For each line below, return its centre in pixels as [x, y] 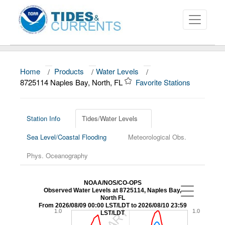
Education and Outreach [56, 139]
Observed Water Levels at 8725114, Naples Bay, [113, 190]
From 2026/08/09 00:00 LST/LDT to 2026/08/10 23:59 [113, 205]
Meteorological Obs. [157, 137]
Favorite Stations [164, 82]
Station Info [43, 118]
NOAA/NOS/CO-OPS [113, 183]
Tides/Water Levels [110, 118]
